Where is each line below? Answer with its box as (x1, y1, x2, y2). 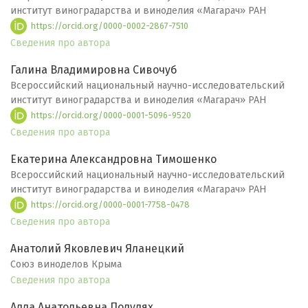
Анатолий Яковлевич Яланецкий (10, 242, 184, 256)
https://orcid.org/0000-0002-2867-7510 (29, 20, 189, 31)
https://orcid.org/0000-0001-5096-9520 (29, 109, 192, 120)
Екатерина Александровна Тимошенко (10, 153, 217, 166)
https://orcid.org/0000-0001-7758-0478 (29, 199, 190, 210)
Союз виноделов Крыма (10, 258, 122, 271)
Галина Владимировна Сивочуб (10, 63, 177, 77)
